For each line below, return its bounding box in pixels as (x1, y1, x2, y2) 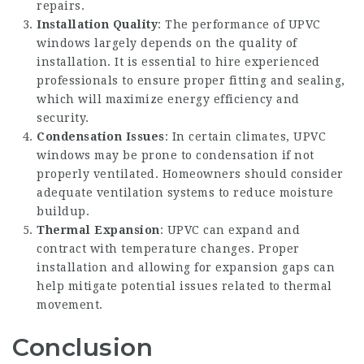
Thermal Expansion (37, 223, 160, 236)
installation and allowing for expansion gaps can (37, 261, 335, 274)
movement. (37, 298, 103, 311)
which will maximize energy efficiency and (37, 93, 300, 106)
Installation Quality (37, 18, 158, 31)
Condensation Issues (37, 130, 165, 143)
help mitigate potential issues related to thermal (37, 279, 332, 292)
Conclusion (12, 332, 153, 362)
